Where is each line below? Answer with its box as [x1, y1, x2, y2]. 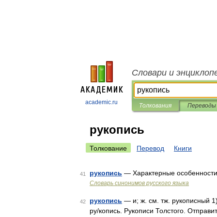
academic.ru [85, 99, 118, 106]
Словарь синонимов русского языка [90, 180, 189, 186]
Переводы [187, 102, 216, 109]
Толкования [139, 102, 171, 109]
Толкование [90, 144, 127, 152]
